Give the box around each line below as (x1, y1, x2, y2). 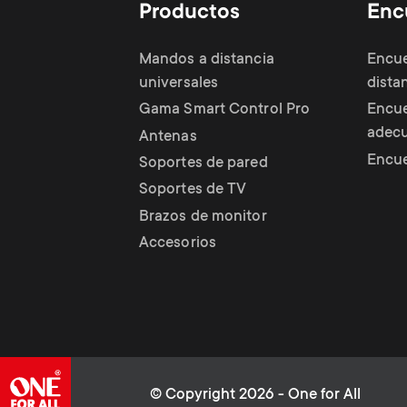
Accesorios (139, 234, 216, 253)
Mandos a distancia (139, 51, 274, 69)
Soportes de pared (139, 154, 268, 173)
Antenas (139, 128, 197, 146)
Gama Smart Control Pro (139, 101, 311, 119)
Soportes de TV (139, 181, 247, 199)
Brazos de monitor (139, 208, 267, 226)
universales (139, 74, 219, 93)
